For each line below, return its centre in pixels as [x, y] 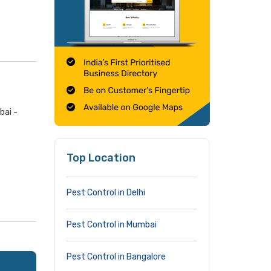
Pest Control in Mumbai [112, 225]
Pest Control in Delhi [106, 193]
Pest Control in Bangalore [116, 257]
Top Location [101, 158]
